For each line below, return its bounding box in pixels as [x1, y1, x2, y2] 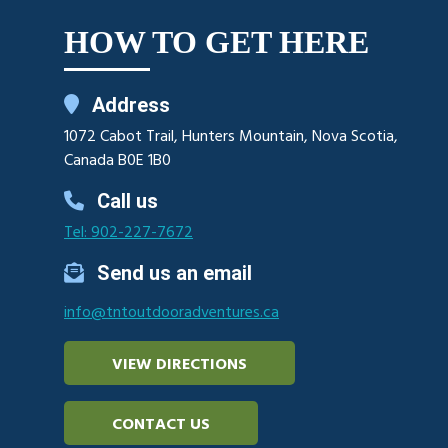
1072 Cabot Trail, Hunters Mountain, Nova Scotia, [64, 123, 398, 150]
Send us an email [92, 260, 252, 285]
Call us [92, 188, 158, 213]
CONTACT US [112, 411, 210, 438]
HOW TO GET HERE [64, 23, 369, 60]
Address [87, 92, 170, 117]
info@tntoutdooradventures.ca [64, 299, 279, 326]
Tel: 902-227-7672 [64, 219, 193, 246]
